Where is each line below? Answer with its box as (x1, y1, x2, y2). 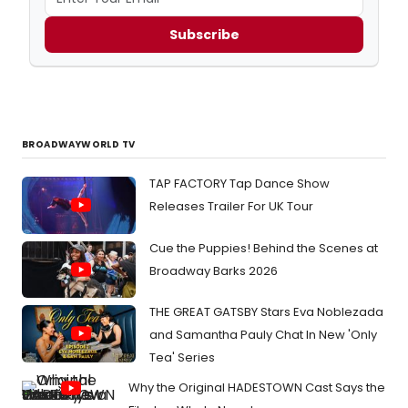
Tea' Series (149, 349, 215, 367)
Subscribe (168, 25, 240, 44)
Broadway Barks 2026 (149, 261, 278, 280)
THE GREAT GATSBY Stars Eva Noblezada (149, 303, 383, 321)
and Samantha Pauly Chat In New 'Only (149, 326, 377, 344)
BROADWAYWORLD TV (22, 138, 136, 152)
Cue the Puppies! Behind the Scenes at (149, 239, 378, 257)
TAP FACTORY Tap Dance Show (149, 175, 330, 193)
